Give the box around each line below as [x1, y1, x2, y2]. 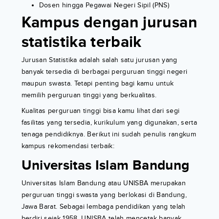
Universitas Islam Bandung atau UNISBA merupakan [21, 179, 186, 188]
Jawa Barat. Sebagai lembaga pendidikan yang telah [21, 202, 186, 211]
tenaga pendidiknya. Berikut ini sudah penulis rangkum [21, 130, 197, 139]
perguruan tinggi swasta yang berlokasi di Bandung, [21, 191, 187, 199]
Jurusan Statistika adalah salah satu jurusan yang [21, 56, 177, 65]
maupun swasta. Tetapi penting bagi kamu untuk [21, 79, 174, 88]
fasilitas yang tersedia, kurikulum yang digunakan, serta [21, 118, 197, 127]
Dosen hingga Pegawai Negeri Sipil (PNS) [39, 1, 170, 10]
